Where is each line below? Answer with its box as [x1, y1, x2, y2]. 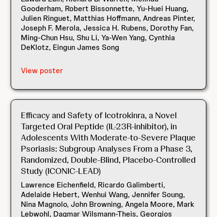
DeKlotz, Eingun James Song [21, 42, 120, 52]
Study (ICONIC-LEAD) [21, 165, 101, 176]
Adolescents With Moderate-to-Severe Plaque [21, 132, 196, 143]
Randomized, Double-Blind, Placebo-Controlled [21, 154, 196, 165]
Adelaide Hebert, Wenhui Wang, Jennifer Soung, [21, 189, 186, 200]
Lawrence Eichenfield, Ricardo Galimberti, [21, 180, 166, 190]
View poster [21, 65, 63, 76]
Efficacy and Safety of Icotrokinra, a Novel [21, 109, 177, 121]
